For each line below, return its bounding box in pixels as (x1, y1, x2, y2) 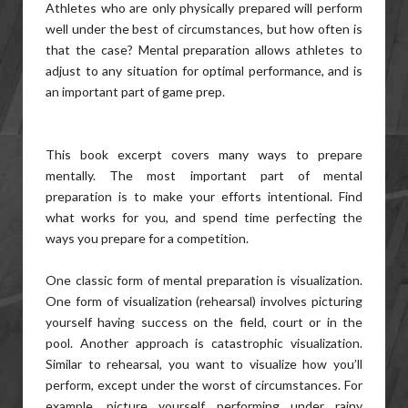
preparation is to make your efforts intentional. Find (46, 189, 362, 204)
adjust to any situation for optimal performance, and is (46, 63, 362, 78)
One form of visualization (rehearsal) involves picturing (46, 293, 362, 309)
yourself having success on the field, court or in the (46, 314, 362, 330)
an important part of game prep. (46, 84, 225, 99)
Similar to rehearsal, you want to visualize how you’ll (46, 356, 362, 372)
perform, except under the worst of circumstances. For (46, 377, 362, 393)
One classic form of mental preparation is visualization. (46, 272, 362, 288)
